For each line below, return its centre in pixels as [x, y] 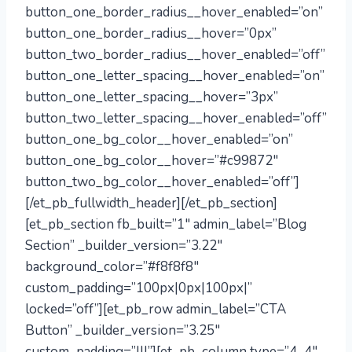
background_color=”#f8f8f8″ [112, 267]
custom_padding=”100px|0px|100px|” [139, 288]
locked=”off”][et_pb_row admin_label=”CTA [156, 309]
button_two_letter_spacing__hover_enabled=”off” [176, 118]
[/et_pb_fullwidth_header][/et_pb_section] [151, 203]
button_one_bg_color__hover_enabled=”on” [159, 139]
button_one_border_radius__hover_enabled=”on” [174, 12]
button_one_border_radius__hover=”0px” [151, 33]
